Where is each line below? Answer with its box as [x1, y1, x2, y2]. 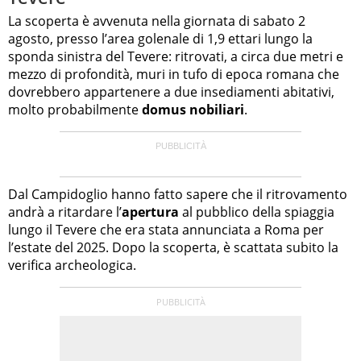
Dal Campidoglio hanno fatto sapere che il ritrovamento [8, 185, 347, 203]
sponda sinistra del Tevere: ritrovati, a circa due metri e [8, 47, 343, 65]
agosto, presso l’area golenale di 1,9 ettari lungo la [8, 29, 313, 48]
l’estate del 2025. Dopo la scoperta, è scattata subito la [8, 238, 338, 256]
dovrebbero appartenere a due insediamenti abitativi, [8, 82, 334, 101]
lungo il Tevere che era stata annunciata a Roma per [8, 220, 324, 239]
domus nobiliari [142, 100, 244, 118]
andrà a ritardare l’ [8, 202, 122, 221]
